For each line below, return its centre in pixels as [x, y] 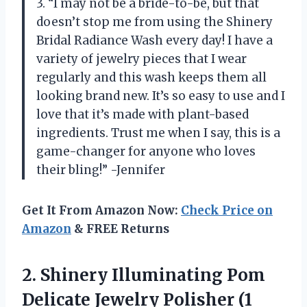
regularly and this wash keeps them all [151, 77]
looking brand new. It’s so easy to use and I [161, 96]
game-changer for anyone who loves [146, 151]
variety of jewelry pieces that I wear [142, 59]
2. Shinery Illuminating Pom [144, 275]
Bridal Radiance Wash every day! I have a [155, 40]
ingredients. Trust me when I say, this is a [158, 133]
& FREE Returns [120, 229]
